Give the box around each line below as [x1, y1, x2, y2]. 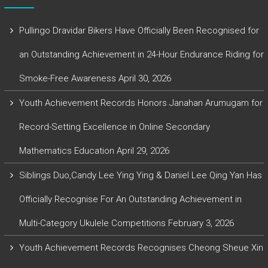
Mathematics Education [19, 145, 114, 156]
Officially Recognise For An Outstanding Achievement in [19, 193, 242, 205]
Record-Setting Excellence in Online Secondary [19, 121, 210, 132]
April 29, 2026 [116, 145, 169, 156]
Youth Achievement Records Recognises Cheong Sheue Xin [19, 242, 263, 253]
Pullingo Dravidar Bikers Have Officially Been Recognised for [19, 25, 259, 36]
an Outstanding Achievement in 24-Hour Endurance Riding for [19, 48, 264, 60]
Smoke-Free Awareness [19, 72, 116, 84]
